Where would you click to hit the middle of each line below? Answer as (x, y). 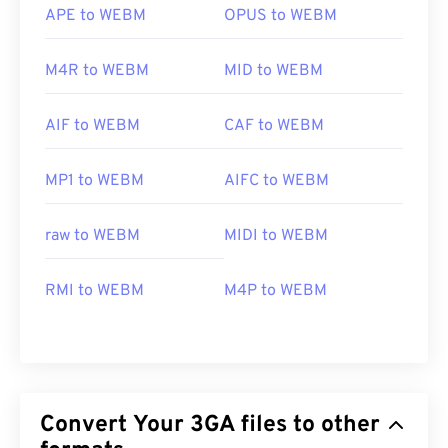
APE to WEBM (95, 16)
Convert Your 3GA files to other (115, 426)
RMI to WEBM (94, 291)
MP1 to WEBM (94, 181)
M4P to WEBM (275, 291)
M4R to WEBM (97, 71)
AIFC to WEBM (276, 181)
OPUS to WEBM (280, 16)
